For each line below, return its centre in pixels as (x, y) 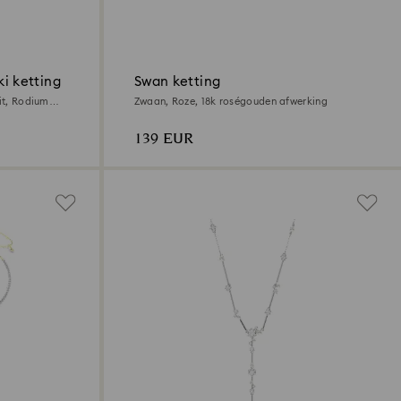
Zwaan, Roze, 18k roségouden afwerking (230, 101)
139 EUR (163, 139)
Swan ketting (177, 81)
